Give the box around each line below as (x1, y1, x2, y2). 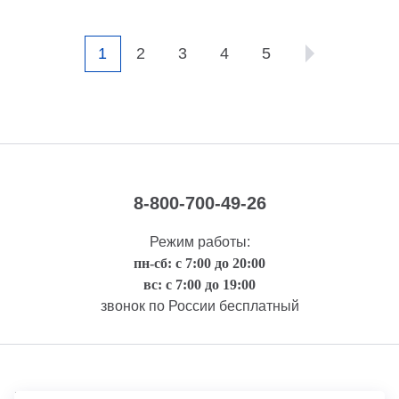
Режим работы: (149, 233, 250, 249)
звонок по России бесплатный (100, 297, 299, 313)
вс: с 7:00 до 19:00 (143, 276, 256, 292)
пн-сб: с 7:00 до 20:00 (134, 255, 265, 271)
